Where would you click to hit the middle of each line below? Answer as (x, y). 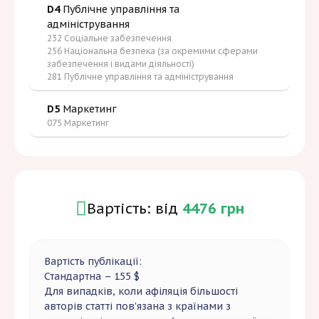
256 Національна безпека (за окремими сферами (152, 51)
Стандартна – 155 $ (92, 277)
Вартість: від (134, 209)
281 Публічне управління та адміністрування (140, 77)
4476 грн (213, 209)
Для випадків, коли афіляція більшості (141, 292)
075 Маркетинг (78, 123)
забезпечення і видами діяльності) (121, 64)
